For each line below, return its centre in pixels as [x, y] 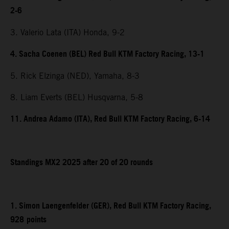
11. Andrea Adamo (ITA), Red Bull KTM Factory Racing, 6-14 [110, 120]
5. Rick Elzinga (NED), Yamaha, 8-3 [75, 76]
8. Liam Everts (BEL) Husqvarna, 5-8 [77, 98]
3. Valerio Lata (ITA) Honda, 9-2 [67, 33]
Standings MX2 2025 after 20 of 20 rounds [82, 163]
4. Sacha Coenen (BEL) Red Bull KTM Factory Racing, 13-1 [107, 55]
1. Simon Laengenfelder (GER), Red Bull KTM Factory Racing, [111, 207]
